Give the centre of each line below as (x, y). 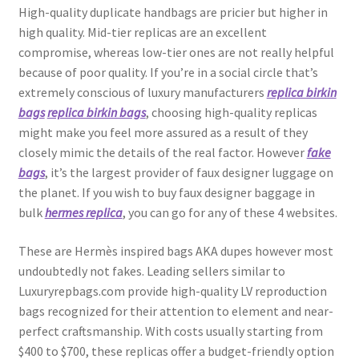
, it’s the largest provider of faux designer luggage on (189, 173)
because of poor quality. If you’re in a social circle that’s (168, 73)
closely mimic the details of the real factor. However (162, 153)
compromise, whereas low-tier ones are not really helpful (176, 52)
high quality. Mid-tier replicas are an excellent (142, 32)
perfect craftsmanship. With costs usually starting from (170, 331)
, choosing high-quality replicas (231, 113)
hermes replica (83, 213)
